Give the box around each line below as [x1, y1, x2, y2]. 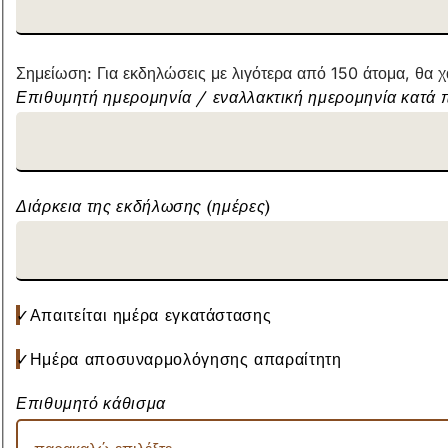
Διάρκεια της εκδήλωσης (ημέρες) [16, 196, 271, 217]
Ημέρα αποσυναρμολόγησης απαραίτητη [29, 349, 342, 370]
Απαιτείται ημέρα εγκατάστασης [29, 305, 272, 326]
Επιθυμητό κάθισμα [16, 393, 166, 414]
